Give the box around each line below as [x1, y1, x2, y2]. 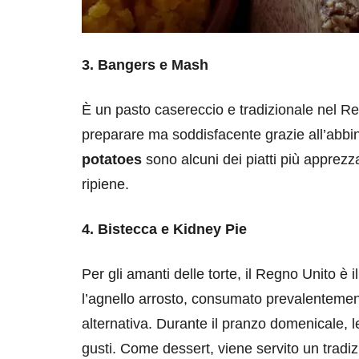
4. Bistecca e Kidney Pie [82, 221, 247, 238]
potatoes [82, 151, 142, 168]
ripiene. [82, 176, 129, 193]
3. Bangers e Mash [82, 57, 208, 74]
